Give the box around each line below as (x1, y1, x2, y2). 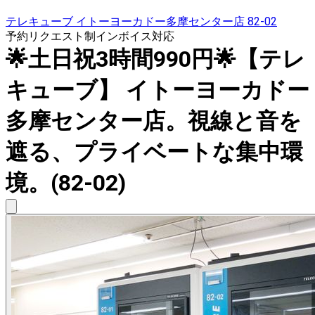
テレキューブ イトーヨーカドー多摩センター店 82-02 (6, 15, 277, 29)
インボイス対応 (96, 30, 174, 44)
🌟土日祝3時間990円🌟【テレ (6, 46, 305, 73)
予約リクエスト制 (6, 30, 96, 44)
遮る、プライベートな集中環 (6, 139, 303, 166)
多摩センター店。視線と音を (6, 108, 302, 135)
